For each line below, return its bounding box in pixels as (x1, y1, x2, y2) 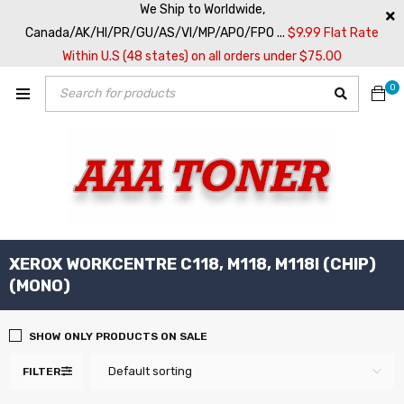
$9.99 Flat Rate (288, 25, 379, 41)
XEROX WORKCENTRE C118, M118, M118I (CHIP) (9, 254, 376, 274)
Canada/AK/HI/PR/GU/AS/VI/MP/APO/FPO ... (25, 25, 288, 41)
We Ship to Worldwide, (139, 2, 265, 17)
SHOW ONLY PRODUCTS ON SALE (29, 330, 207, 343)
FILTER (23, 365, 60, 378)
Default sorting (108, 364, 192, 378)
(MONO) (9, 276, 70, 296)
